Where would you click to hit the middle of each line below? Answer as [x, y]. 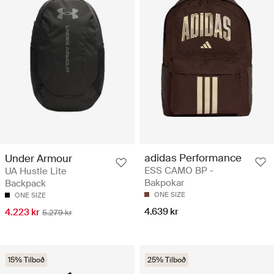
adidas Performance [193, 158]
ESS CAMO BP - [179, 171]
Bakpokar [164, 183]
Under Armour [39, 158]
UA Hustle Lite [36, 171]
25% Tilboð [167, 260]
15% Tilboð [26, 260]
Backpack [25, 183]
